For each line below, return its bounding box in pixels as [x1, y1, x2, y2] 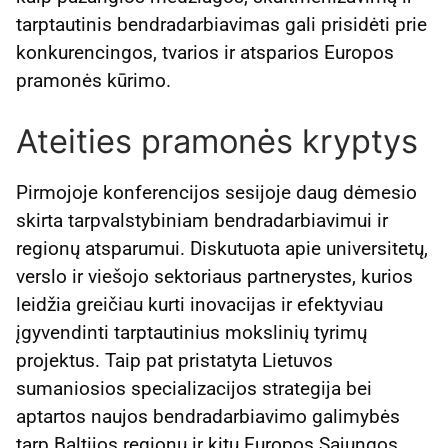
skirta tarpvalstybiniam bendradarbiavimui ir [16, 208, 388, 232]
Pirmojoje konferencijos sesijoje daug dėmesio [16, 180, 417, 204]
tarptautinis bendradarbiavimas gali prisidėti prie [16, 13, 427, 37]
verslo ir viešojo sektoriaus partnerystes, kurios [16, 264, 413, 288]
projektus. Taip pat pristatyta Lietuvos [16, 348, 333, 372]
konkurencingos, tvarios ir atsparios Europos [16, 41, 394, 65]
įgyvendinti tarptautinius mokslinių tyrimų [16, 320, 367, 344]
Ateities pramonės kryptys [16, 121, 418, 162]
